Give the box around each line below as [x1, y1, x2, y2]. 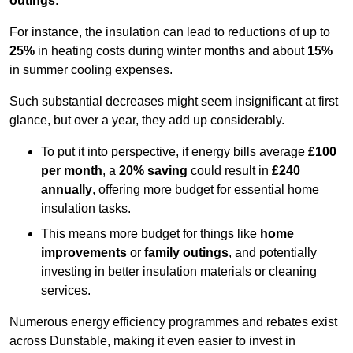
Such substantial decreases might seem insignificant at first [9, 95, 338, 109]
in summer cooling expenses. [9, 63, 173, 77]
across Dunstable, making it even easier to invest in [9, 334, 295, 348]
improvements [41, 246, 127, 260]
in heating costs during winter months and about [35, 44, 307, 58]
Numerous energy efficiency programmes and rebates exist [9, 315, 337, 329]
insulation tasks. [41, 202, 131, 216]
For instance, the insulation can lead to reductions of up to [9, 25, 330, 39]
